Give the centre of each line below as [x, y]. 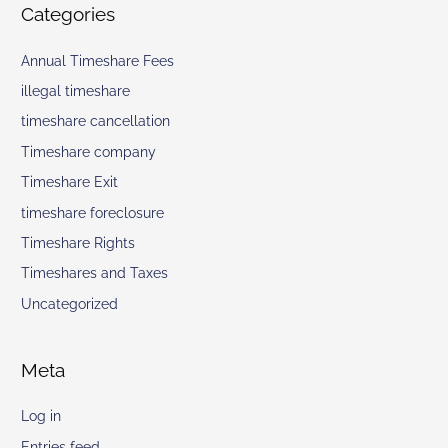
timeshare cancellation [96, 121]
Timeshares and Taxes [95, 273]
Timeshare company [89, 151]
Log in [41, 416]
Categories [68, 14]
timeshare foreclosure [93, 212]
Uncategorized [70, 303]
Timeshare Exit [70, 182]
